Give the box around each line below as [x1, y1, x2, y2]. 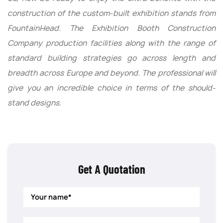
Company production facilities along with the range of [7, 37, 216, 48]
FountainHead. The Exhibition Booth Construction [7, 22, 216, 33]
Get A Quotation [78, 161, 145, 176]
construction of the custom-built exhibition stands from [7, 7, 216, 18]
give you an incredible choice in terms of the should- [7, 82, 216, 93]
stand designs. [7, 97, 61, 108]
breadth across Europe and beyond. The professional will [7, 67, 216, 78]
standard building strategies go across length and [7, 52, 216, 63]
